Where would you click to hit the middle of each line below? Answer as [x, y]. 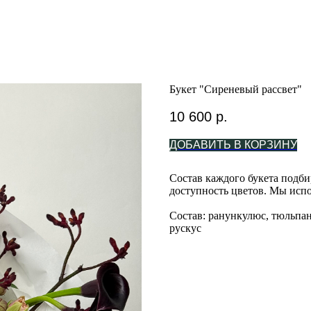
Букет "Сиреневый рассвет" [236, 89]
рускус [185, 228]
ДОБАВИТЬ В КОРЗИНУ [233, 145]
